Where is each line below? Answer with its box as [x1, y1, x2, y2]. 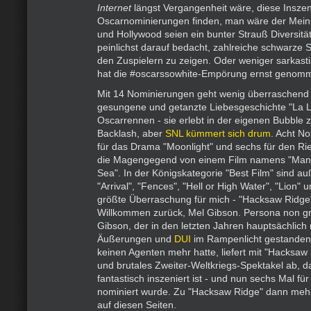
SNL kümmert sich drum [165, 128, 271, 139]
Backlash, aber [97, 128, 165, 139]
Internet [97, 2, 131, 13]
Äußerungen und [97, 233, 174, 244]
